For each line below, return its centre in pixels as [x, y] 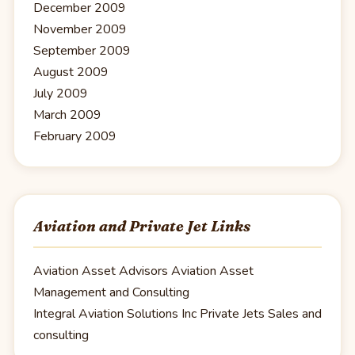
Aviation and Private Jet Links [142, 226]
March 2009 [67, 115]
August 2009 [71, 72]
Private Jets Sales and [259, 314]
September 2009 [82, 50]
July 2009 [61, 93]
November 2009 [80, 29]
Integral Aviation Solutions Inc [115, 314]
